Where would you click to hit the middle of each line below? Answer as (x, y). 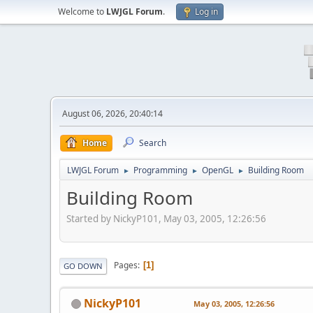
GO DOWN (83, 265)
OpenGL (218, 170)
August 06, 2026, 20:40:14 (112, 114)
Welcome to (82, 12)
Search (153, 143)
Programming (160, 170)
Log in (206, 12)
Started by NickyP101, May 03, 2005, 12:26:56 (166, 218)
